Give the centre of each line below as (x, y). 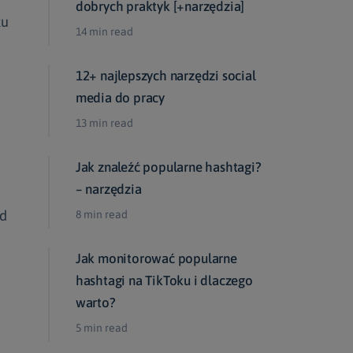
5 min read (101, 328)
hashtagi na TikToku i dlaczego (164, 281)
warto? (95, 303)
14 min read (104, 32)
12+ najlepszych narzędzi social (165, 76)
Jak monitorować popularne (156, 258)
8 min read (101, 214)
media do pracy (120, 98)
